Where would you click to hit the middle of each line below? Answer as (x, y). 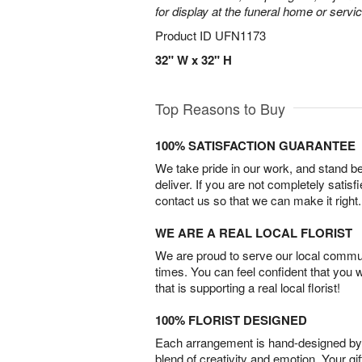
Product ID (185, 35)
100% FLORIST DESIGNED (231, 320)
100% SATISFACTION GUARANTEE (255, 145)
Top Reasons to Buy (220, 108)
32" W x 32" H (194, 60)
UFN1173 (240, 35)
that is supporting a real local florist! (248, 287)
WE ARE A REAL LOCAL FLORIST (254, 233)
